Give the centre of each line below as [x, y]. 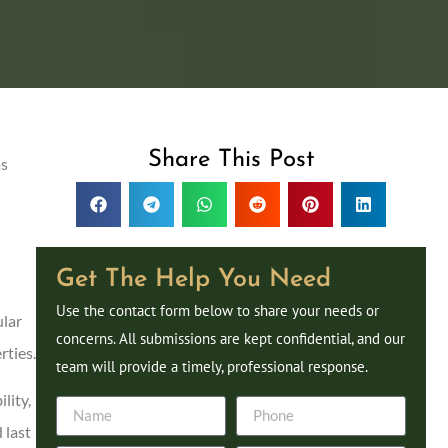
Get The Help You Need [193, 280]
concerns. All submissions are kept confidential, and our [230, 339]
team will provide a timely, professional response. [213, 367]
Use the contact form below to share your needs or [217, 311]
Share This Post [231, 160]
